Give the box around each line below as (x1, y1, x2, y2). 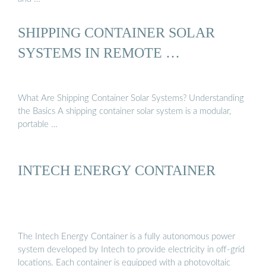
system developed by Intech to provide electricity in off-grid (18, 245, 245, 254)
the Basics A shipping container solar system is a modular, (18, 107, 231, 116)
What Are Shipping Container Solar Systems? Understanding (18, 94, 244, 103)
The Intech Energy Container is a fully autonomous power (18, 232, 235, 241)
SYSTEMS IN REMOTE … (18, 44, 180, 61)
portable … (18, 120, 58, 129)
